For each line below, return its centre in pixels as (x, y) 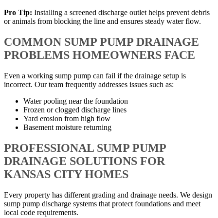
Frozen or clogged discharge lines (75, 109)
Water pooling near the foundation (76, 101)
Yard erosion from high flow (67, 118)
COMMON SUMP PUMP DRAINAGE (101, 42)
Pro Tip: (18, 13)
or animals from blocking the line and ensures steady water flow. (102, 21)
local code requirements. (41, 212)
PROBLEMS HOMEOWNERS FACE (100, 55)
